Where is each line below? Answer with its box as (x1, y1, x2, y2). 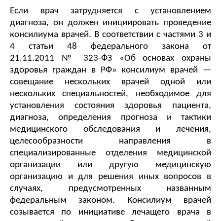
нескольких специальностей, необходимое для (10, 89, 211, 99)
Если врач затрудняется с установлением (10, 6, 211, 16)
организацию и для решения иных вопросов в (10, 172, 211, 182)
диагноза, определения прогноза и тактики (10, 113, 211, 123)
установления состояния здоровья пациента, (10, 101, 211, 111)
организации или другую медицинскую (10, 160, 211, 170)
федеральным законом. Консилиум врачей (10, 196, 211, 206)
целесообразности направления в (10, 137, 211, 147)
